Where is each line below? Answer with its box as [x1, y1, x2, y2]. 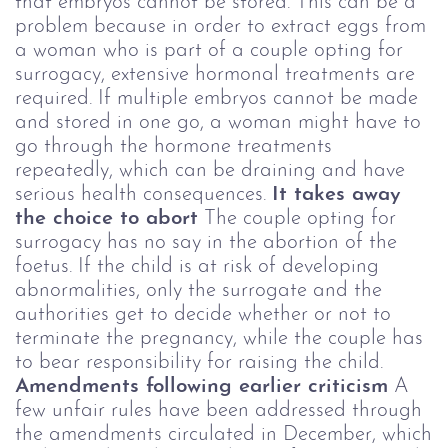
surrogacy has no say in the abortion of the [15, 231, 397, 253]
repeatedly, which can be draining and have [15, 159, 405, 181]
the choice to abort [15, 207, 198, 229]
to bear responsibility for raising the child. [15, 351, 383, 373]
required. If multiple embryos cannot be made [15, 87, 418, 109]
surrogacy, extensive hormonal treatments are [15, 63, 415, 85]
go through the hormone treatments [15, 135, 332, 157]
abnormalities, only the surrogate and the [15, 279, 382, 301]
